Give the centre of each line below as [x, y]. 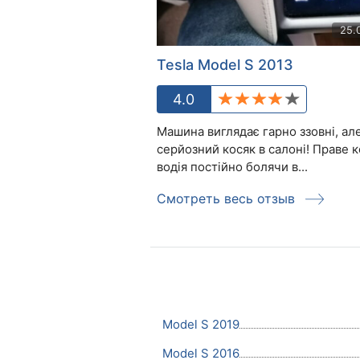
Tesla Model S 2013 [225, 64]
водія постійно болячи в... [232, 166]
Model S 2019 [201, 324]
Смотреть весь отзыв [228, 198]
